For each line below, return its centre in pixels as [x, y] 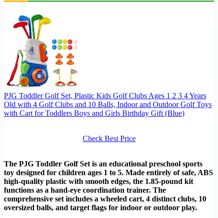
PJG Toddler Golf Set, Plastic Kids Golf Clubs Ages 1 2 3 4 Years [105, 96]
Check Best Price [109, 139]
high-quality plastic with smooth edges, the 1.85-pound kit [99, 182]
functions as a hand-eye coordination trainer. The [85, 190]
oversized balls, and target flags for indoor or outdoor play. [100, 208]
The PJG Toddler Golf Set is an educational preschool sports [103, 164]
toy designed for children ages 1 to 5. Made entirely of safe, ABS [109, 173]
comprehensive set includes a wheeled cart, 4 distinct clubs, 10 [105, 199]
